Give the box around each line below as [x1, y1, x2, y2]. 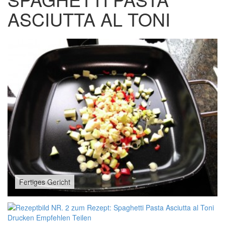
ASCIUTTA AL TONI [8, 6, 170, 32]
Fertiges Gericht [19, 177, 70, 187]
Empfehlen [36, 212, 70, 223]
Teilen [72, 212, 91, 223]
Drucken [8, 212, 34, 223]
